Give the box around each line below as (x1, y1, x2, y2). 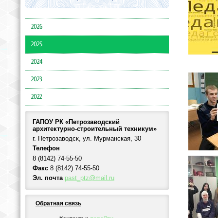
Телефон (33, 145, 60, 152)
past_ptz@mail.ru (65, 175, 114, 182)
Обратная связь (36, 200, 81, 207)
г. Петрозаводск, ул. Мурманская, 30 (33, 135, 141, 143)
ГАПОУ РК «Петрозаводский (33, 118, 120, 126)
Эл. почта (33, 175, 63, 182)
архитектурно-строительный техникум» (33, 125, 157, 132)
